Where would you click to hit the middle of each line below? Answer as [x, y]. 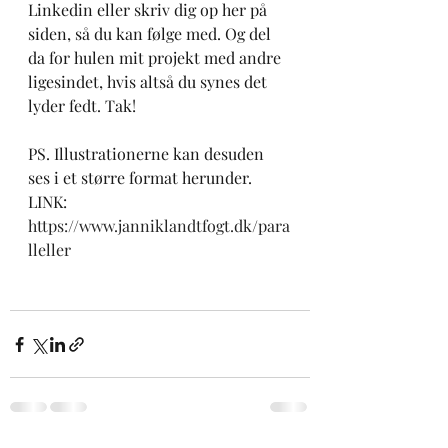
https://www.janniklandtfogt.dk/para [159, 226]
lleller [49, 250]
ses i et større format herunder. [140, 178]
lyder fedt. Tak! [84, 106]
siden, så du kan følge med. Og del [151, 34]
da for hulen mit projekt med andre [156, 58]
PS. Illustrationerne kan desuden [148, 154]
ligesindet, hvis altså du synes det [149, 82]
